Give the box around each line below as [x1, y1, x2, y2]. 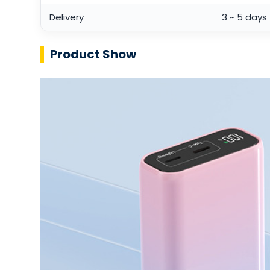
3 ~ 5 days [221, 11, 267, 24]
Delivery [49, 11, 84, 24]
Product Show [49, 46, 136, 63]
